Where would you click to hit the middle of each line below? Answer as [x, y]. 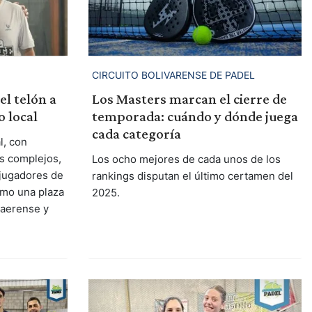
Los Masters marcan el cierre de [189, 99]
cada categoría [136, 133]
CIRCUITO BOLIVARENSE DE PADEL [173, 75]
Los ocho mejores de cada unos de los [186, 159]
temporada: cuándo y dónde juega [195, 116]
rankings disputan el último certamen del [192, 175]
